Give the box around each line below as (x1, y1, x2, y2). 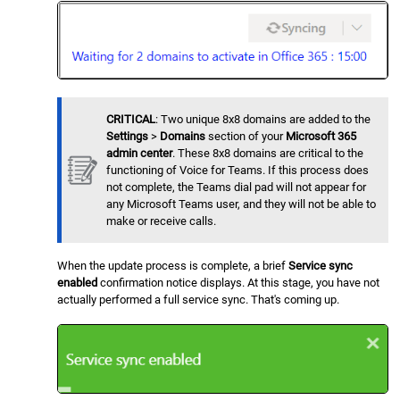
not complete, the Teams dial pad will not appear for (106, 180, 367, 195)
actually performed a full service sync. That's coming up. (57, 293, 340, 307)
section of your (205, 129, 287, 144)
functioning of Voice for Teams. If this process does (106, 163, 370, 178)
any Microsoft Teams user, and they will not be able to (106, 197, 377, 212)
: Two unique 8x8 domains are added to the (155, 112, 371, 127)
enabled (57, 276, 98, 290)
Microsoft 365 (286, 129, 357, 144)
